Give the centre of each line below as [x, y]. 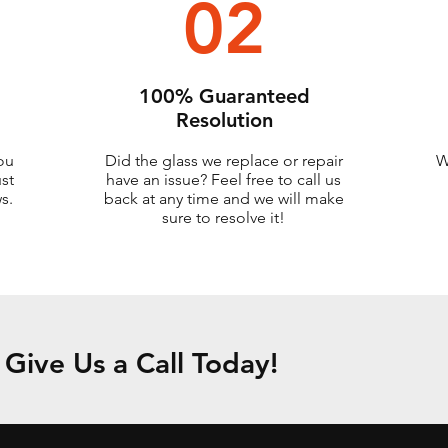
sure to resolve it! [223, 217]
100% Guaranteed [224, 96]
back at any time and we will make [223, 198]
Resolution [224, 120]
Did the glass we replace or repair [223, 160]
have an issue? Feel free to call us [223, 179]
